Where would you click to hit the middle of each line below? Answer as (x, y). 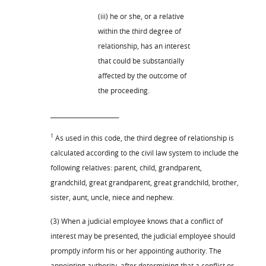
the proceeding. (124, 90)
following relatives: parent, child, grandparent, (126, 167)
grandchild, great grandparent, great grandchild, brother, (145, 182)
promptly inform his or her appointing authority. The (136, 250)
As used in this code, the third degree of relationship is (144, 137)
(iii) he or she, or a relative (141, 16)
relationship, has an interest (144, 45)
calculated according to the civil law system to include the (145, 152)
